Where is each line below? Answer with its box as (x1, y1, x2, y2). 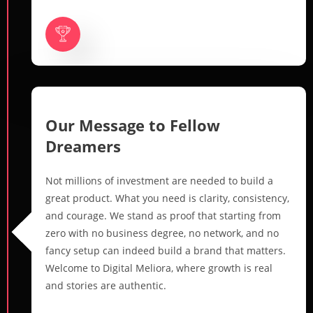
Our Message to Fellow (45, 114, 220, 136)
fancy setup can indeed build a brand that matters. (45, 243, 286, 257)
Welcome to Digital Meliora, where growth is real (45, 261, 272, 275)
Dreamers (45, 135, 121, 156)
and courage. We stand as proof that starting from (45, 208, 281, 222)
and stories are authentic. (45, 278, 166, 292)
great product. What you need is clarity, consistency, (45, 191, 289, 205)
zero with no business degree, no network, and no (45, 226, 279, 240)
